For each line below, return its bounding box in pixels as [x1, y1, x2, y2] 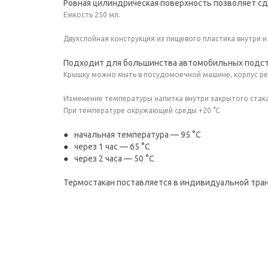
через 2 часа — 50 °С [74, 154, 154, 163]
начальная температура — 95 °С [74, 130, 201, 139]
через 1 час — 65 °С [74, 142, 150, 151]
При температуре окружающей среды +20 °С [63, 106, 220, 114]
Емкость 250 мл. [63, 11, 120, 19]
